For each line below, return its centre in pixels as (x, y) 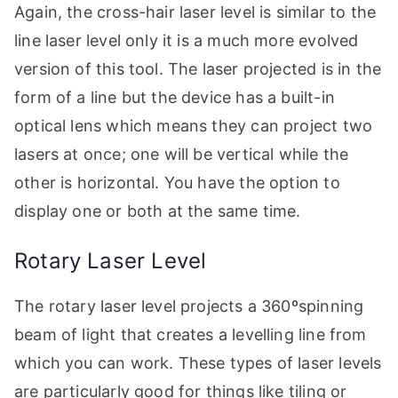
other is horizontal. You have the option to (177, 183)
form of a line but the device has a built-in (175, 98)
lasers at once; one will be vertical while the (182, 155)
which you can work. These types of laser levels (198, 363)
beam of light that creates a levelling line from (191, 335)
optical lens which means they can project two (194, 126)
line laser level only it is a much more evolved (187, 41)
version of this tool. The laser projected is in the (198, 69)
